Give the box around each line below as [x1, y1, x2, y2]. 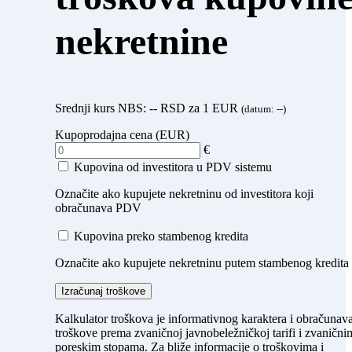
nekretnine [55, 20, 228, 62]
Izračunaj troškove [61, 285, 145, 297]
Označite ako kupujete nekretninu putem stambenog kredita [55, 256, 349, 269]
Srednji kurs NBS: [55, 101, 149, 115]
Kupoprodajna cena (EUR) [55, 128, 189, 141]
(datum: [241, 103, 277, 115]
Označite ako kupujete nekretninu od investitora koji [55, 187, 313, 200]
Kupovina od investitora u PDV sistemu [74, 160, 272, 174]
